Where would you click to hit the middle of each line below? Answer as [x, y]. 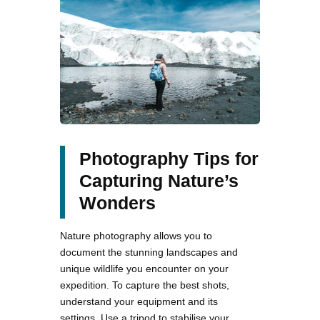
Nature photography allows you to [136, 235]
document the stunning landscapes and [149, 252]
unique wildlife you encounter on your [144, 268]
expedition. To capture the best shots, [145, 285]
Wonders [117, 202]
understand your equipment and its [139, 301]
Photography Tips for [169, 158]
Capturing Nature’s [159, 180]
